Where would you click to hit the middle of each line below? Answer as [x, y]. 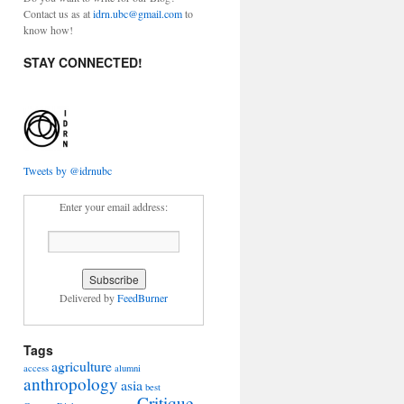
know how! [48, 30]
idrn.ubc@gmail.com [138, 14]
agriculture [82, 366]
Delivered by [88, 298]
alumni [128, 368]
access [36, 368]
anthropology [71, 384]
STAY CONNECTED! [83, 62]
